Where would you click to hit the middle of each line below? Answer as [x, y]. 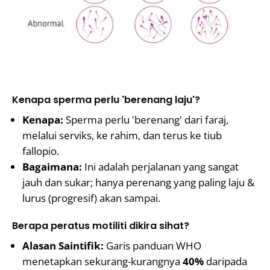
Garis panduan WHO [152, 246]
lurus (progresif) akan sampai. [91, 198]
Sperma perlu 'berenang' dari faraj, [146, 120]
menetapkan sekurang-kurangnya [102, 261]
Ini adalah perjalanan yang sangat [160, 167]
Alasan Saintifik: [63, 246]
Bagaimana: [52, 167]
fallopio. [41, 151]
